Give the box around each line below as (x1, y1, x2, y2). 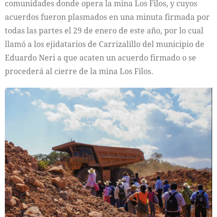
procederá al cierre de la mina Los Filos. (5, 65, 154, 77)
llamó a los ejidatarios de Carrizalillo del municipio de (5, 38, 204, 49)
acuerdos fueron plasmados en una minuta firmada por (5, 11, 210, 22)
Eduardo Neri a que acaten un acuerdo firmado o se (5, 52, 196, 63)
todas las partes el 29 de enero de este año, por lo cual (5, 25, 203, 36)
